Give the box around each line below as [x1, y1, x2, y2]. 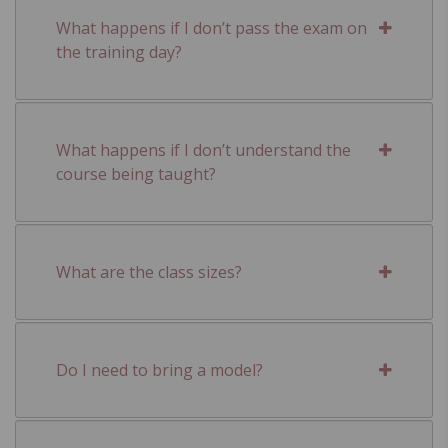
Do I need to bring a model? [56, 358, 263, 381]
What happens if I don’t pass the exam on [56, 16, 367, 39]
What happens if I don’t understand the [56, 138, 351, 161]
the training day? [56, 40, 182, 63]
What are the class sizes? [56, 260, 242, 283]
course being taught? [56, 162, 216, 185]
